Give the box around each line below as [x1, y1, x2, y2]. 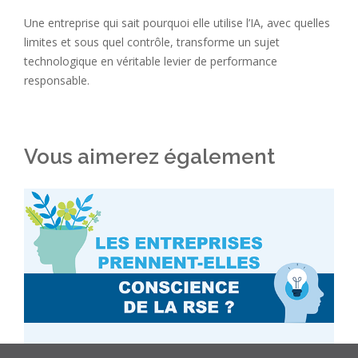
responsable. [24, 72, 89, 88]
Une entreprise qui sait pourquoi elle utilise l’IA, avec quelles [24, 14, 330, 30]
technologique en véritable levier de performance [24, 53, 277, 69]
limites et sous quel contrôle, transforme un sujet [24, 34, 280, 50]
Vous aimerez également [24, 144, 275, 169]
